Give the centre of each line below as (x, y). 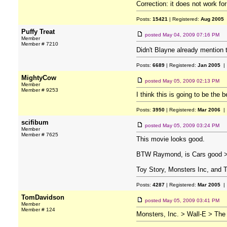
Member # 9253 (40, 90)
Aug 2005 (212, 19)
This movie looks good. (171, 139)
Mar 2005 (209, 185)
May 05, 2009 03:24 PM (191, 125)
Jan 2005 (209, 65)
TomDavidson (43, 197)
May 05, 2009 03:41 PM (191, 200)
